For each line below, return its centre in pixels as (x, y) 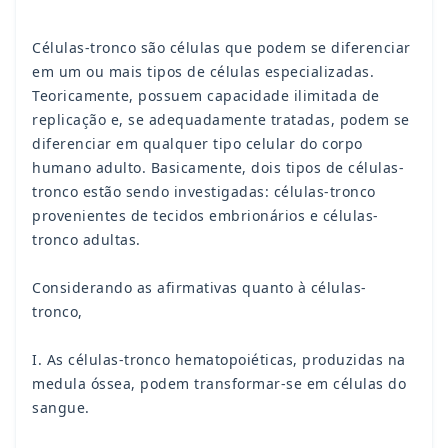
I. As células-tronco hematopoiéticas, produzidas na (219, 360)
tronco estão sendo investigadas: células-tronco (204, 192)
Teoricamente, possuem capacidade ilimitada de (206, 96)
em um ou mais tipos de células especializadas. (203, 72)
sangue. (61, 408)
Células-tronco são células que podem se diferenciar (221, 48)
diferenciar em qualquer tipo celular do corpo (197, 144)
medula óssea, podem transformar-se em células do (219, 384)
